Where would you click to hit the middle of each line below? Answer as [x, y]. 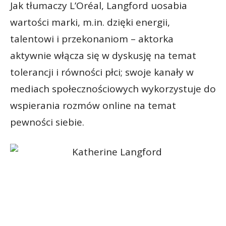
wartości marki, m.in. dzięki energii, [90, 22]
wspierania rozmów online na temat [93, 106]
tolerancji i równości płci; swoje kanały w [102, 72]
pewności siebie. [47, 122]
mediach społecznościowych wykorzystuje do [113, 89]
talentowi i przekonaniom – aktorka [92, 39]
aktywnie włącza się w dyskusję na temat [103, 56]
